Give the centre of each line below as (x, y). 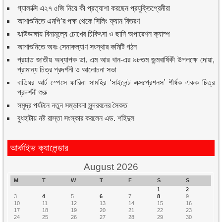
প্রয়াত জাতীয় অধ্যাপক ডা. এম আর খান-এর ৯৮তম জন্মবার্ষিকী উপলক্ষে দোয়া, (116, 59)
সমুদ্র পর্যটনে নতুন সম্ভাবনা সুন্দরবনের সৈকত (73, 105)
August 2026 (111, 166)
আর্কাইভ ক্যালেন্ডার (39, 148)
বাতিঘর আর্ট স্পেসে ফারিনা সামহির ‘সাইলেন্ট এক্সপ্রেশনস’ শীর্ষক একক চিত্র (116, 82)
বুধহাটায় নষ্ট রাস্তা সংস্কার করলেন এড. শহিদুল (76, 118)
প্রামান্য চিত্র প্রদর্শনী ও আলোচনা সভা (67, 69)
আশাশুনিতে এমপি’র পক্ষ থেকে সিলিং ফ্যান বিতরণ (79, 21)
